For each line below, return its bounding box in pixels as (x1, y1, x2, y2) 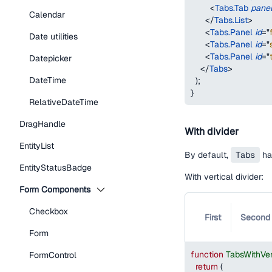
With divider (185, 125, 239, 138)
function (191, 249, 223, 260)
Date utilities (29, 31, 78, 42)
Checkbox (29, 206, 68, 217)
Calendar (29, 9, 65, 20)
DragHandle (19, 118, 66, 129)
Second (240, 212, 270, 223)
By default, (185, 149, 231, 160)
